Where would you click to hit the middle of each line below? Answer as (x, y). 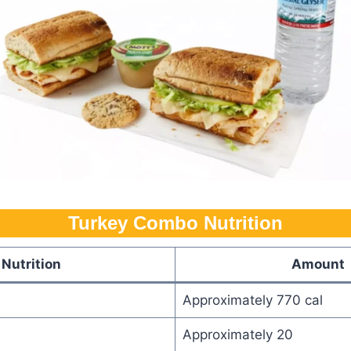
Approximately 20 (237, 334)
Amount (318, 264)
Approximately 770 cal (252, 300)
